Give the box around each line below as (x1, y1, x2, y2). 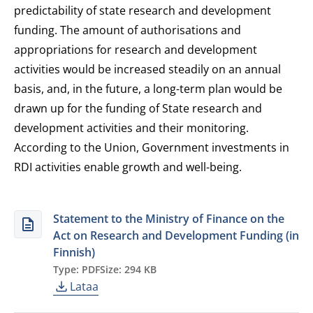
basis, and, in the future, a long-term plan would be (14, 81, 282, 96)
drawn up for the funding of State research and (14, 101, 262, 116)
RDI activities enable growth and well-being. (14, 159, 242, 175)
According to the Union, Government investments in (14, 140, 289, 155)
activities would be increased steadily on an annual (14, 61, 281, 77)
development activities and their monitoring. (14, 120, 249, 136)
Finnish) (53, 245, 95, 260)
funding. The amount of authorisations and (14, 22, 241, 38)
